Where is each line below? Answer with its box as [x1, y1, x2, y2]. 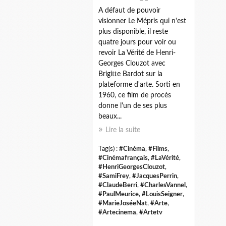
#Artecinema [98, 209, 136, 215]
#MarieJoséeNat [98, 200, 147, 206]
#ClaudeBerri [98, 182, 137, 188]
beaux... [98, 112, 122, 120]
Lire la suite [105, 126, 140, 134]
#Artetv [139, 209, 162, 215]
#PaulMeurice [98, 191, 139, 197]
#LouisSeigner [142, 191, 183, 197]
